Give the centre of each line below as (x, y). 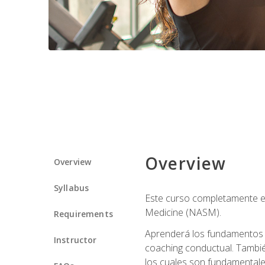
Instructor (75, 240)
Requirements (83, 214)
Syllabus (72, 188)
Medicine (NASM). (183, 212)
